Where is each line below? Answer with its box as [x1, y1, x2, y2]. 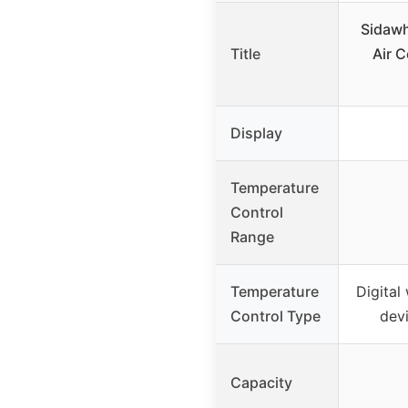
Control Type [230, 306, 321, 325]
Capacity [230, 372, 292, 392]
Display [230, 123, 282, 142]
